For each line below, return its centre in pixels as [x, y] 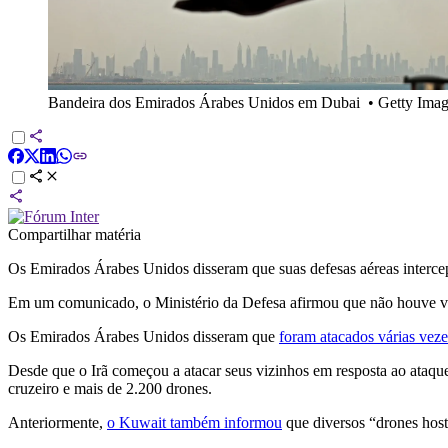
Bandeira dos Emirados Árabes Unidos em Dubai [204, 102]
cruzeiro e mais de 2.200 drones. [110, 388]
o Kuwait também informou [194, 422]
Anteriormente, [57, 422]
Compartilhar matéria [74, 234]
